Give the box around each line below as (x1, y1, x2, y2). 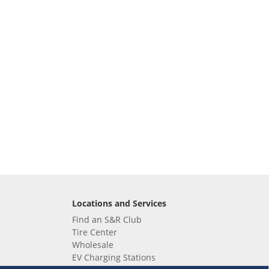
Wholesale (71, 239, 113, 250)
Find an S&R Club (71, 214, 142, 225)
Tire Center (71, 226, 117, 238)
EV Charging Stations (71, 252, 156, 263)
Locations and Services (71, 198, 166, 209)
